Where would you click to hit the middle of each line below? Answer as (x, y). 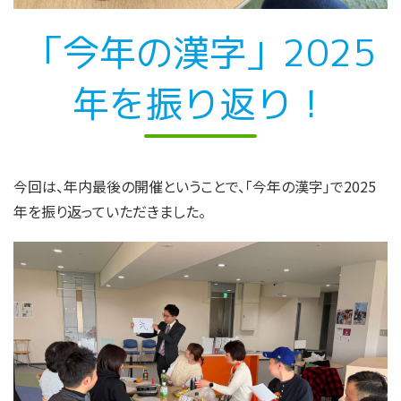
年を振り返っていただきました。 (110, 211)
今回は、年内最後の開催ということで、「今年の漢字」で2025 (195, 186)
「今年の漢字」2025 (200, 52)
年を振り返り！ (200, 103)
